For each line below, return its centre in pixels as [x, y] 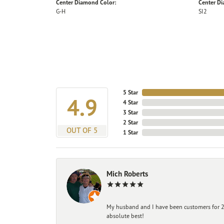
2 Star [130, 122]
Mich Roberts [127, 174]
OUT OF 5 [82, 130]
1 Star [130, 132]
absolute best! [125, 216]
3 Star [130, 112]
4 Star [130, 102]
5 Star [130, 92]
